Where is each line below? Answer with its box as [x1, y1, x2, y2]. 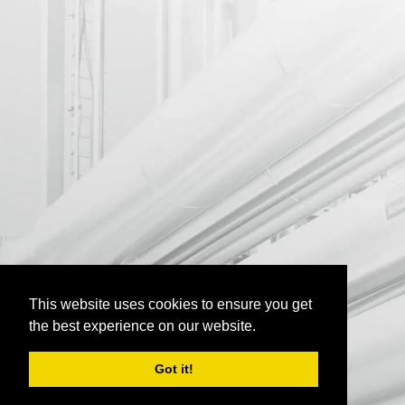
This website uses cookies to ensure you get [29, 296, 312, 312]
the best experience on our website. [29, 317, 256, 334]
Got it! [154, 362, 193, 377]
